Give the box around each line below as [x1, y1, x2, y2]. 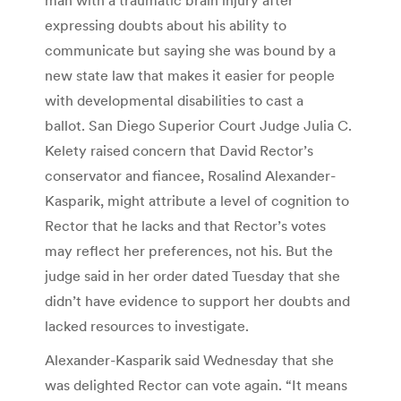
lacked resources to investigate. [45, 316, 249, 335]
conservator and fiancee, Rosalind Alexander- [45, 166, 336, 184]
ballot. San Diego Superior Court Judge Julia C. [45, 115, 352, 134]
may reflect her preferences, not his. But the [45, 241, 333, 260]
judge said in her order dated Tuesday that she [45, 266, 340, 285]
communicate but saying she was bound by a [45, 40, 336, 59]
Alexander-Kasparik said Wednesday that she [45, 350, 334, 369]
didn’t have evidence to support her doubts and [45, 291, 350, 310]
